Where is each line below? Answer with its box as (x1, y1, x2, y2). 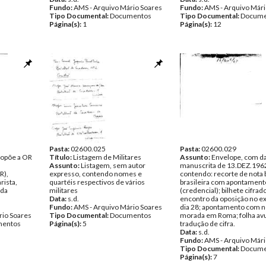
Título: (49, 153, 73, 161)
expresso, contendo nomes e (49, 169, 142, 178)
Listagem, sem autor (81, 161, 145, 170)
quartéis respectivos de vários (49, 178, 145, 186)
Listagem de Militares (73, 153, 141, 161)
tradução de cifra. (180, 219, 235, 228)
